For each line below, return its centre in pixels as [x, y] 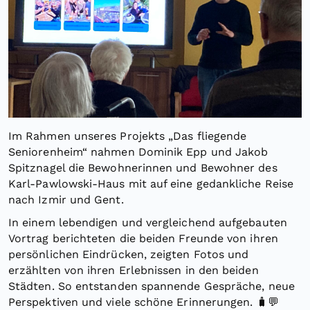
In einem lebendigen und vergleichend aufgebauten [148, 223]
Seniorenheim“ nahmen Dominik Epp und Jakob [138, 152]
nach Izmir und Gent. [66, 200]
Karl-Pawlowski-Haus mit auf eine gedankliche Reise [151, 184]
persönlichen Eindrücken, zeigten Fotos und [129, 255]
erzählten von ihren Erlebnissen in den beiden [134, 271]
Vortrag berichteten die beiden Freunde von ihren [143, 239]
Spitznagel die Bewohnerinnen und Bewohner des [143, 168]
